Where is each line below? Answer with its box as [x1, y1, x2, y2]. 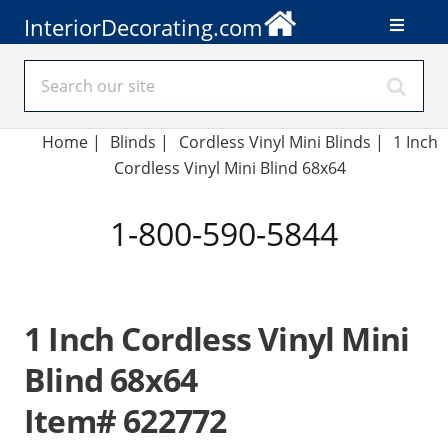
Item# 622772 [24, 399, 227, 442]
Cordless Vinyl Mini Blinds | [178, 131, 384, 153]
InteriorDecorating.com [24, 11, 262, 43]
